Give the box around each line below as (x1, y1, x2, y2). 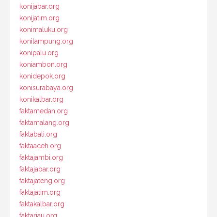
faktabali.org (19, 130, 57, 138)
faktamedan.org (19, 107, 68, 115)
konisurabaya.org (19, 83, 73, 92)
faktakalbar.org (19, 200, 64, 208)
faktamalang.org (19, 118, 69, 126)
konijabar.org (19, 2, 60, 10)
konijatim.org (19, 14, 60, 22)
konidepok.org (19, 72, 65, 80)
